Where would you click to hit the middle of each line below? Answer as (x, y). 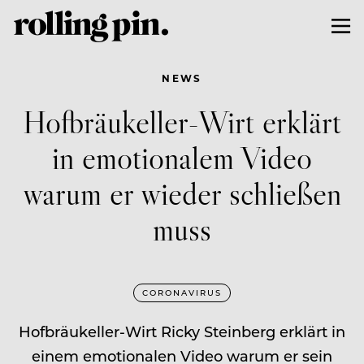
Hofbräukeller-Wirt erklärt (182, 121)
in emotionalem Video (182, 157)
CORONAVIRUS (182, 292)
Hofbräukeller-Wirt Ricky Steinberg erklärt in (182, 331)
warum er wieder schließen (182, 193)
